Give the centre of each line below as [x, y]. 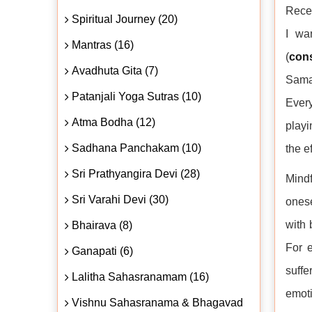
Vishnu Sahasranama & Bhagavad [157, 302]
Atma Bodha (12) [114, 122]
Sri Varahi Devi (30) [120, 199]
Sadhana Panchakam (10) [136, 148]
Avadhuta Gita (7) [115, 70]
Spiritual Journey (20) [125, 19]
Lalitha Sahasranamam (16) [140, 276]
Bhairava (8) [102, 225]
